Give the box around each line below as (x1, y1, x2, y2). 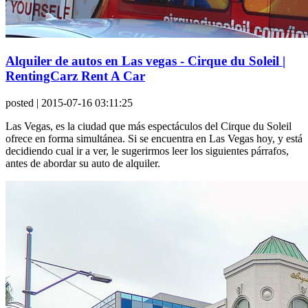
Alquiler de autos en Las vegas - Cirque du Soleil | (5, 54, 285, 69)
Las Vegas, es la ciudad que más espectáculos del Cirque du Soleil (5, 120, 291, 132)
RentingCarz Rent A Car (5, 69, 145, 84)
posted (5, 96, 34, 109)
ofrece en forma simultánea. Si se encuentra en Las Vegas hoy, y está (5, 132, 302, 144)
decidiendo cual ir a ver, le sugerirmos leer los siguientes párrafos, (5, 144, 289, 157)
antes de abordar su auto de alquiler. (5, 157, 160, 169)
